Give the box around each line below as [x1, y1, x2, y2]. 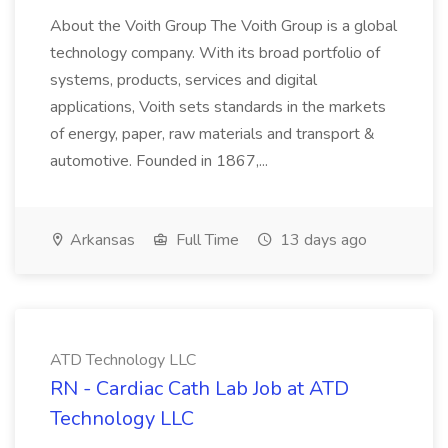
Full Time [172, 229, 239, 251]
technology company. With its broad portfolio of [50, 42, 380, 64]
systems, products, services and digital [50, 69, 317, 91]
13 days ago [276, 229, 367, 251]
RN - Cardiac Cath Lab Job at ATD [50, 375, 349, 402]
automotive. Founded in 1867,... [50, 150, 268, 172]
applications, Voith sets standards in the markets [50, 96, 386, 118]
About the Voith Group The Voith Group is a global [50, 15, 397, 37]
